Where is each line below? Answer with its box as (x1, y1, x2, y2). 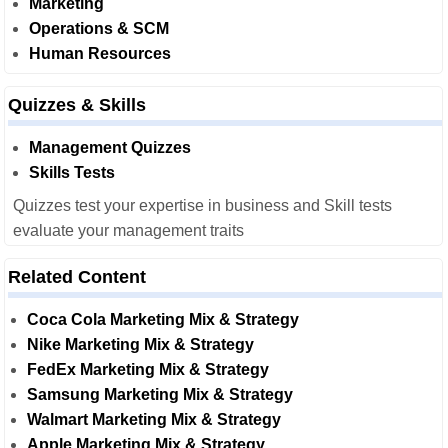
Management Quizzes (29, 139, 191, 156)
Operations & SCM (29, 20, 169, 37)
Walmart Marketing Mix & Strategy (27, 411, 281, 428)
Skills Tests (29, 164, 115, 181)
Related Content (8, 267, 146, 287)
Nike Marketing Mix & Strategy (27, 336, 254, 353)
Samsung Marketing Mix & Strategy (27, 386, 293, 403)
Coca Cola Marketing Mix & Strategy (27, 311, 299, 328)
